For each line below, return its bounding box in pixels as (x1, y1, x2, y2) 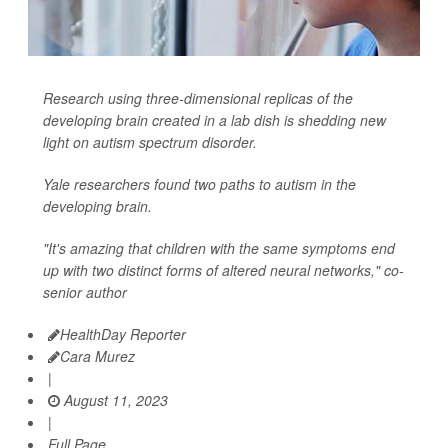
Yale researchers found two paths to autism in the (43, 173, 356, 194)
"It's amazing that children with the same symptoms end (43, 237, 395, 258)
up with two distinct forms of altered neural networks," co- (43, 259, 404, 280)
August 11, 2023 (60, 389, 168, 410)
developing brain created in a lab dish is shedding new (43, 109, 386, 130)
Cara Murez (60, 345, 135, 366)
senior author (43, 281, 127, 302)
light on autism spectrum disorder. (43, 131, 257, 152)
